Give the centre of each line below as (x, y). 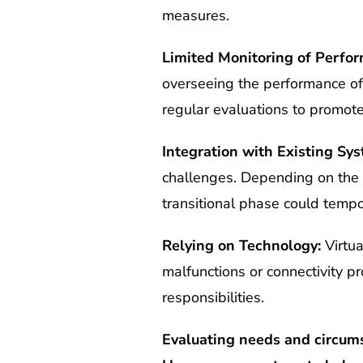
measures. (195, 15)
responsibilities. (213, 297)
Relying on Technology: (241, 245)
